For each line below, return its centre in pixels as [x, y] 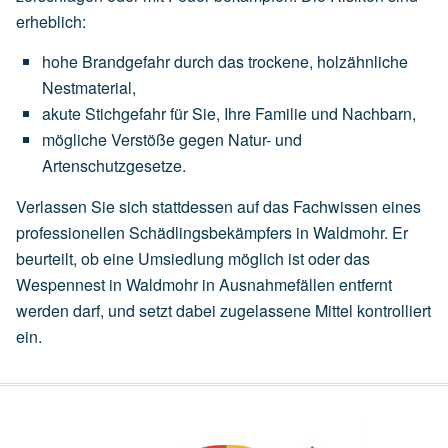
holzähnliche [362, 61]
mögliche [74, 139]
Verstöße [143, 139]
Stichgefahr [125, 113]
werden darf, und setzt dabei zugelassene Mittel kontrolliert [223, 310]
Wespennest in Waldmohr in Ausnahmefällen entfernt [204, 284]
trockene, [280, 61]
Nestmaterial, [89, 87]
